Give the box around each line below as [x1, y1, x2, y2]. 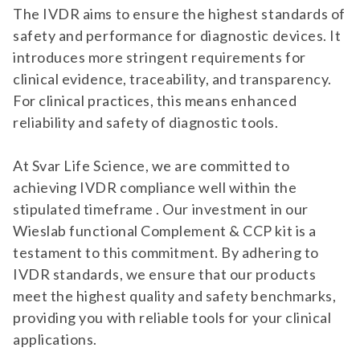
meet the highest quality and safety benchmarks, [13, 287, 337, 305]
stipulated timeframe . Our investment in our [13, 200, 309, 218]
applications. [13, 330, 98, 348]
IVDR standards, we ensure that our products [13, 265, 317, 283]
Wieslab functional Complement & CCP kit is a [13, 222, 317, 239]
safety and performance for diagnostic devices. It [13, 27, 342, 44]
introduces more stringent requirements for [13, 48, 306, 66]
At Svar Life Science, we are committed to [13, 157, 290, 174]
